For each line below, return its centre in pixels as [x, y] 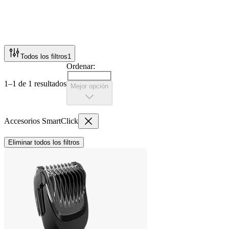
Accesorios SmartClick [41, 121]
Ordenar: [81, 66]
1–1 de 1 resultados [35, 83]
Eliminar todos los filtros [44, 143]
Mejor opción [89, 86]
